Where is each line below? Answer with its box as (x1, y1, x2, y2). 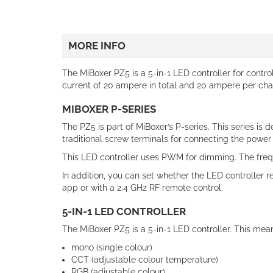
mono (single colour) (71, 242, 152, 252)
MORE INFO (68, 39, 126, 52)
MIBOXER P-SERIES (62, 102, 156, 115)
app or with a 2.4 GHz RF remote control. (62, 182, 223, 193)
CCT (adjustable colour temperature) (71, 254, 218, 264)
